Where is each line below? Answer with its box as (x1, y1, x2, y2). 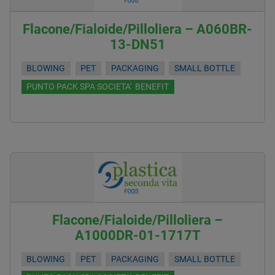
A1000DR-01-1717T (74, 228, 201, 243)
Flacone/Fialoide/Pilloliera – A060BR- (23, 21, 252, 37)
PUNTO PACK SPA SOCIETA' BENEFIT (26, 81, 169, 92)
